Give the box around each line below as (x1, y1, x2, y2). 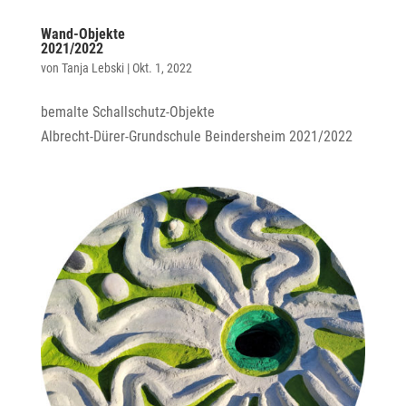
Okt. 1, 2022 (131, 61, 192, 76)
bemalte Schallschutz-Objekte (40, 103, 215, 121)
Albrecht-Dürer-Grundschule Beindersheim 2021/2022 (40, 128, 353, 146)
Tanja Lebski (61, 61, 124, 76)
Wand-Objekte (40, 25, 125, 43)
